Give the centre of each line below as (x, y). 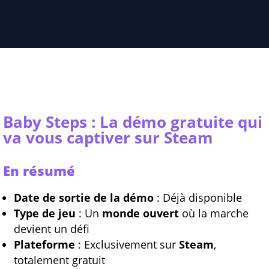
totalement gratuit (59, 260)
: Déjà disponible (198, 198)
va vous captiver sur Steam (108, 138)
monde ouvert (141, 213)
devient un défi (52, 229)
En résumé (39, 171)
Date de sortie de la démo (84, 198)
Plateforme (44, 245)
